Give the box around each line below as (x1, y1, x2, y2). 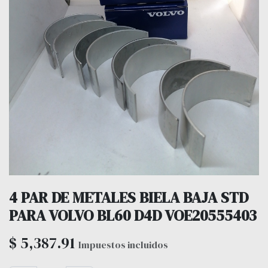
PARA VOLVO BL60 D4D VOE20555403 (9, 205, 257, 226)
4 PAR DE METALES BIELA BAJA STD (9, 187, 248, 208)
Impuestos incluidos (78, 237, 168, 251)
